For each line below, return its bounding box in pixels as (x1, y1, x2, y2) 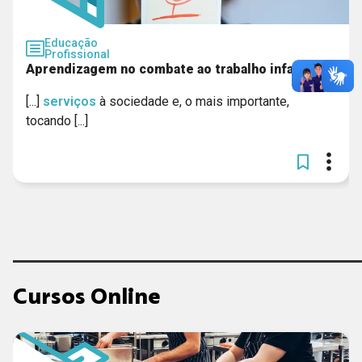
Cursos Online (13, 284, 161, 308)
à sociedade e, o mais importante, (96, 94, 289, 109)
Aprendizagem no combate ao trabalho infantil (26, 61, 314, 77)
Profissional (44, 48, 110, 61)
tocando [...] (26, 113, 88, 128)
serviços (43, 94, 96, 109)
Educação (44, 36, 98, 49)
